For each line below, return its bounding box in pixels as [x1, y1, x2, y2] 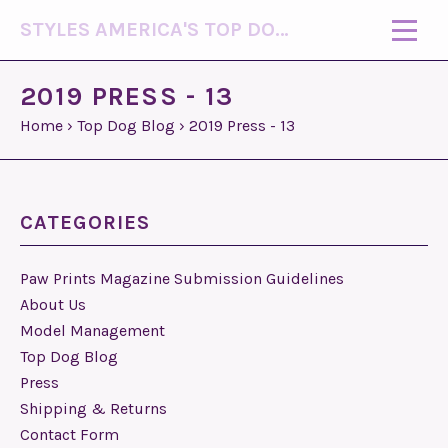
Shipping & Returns [20, 399, 167, 418]
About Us [20, 295, 86, 314]
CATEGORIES [20, 211, 150, 234]
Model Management [20, 321, 165, 340]
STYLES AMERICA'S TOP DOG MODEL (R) [275, 18, 289, 41]
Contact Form [20, 425, 119, 444]
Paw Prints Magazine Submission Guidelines [20, 269, 344, 288]
